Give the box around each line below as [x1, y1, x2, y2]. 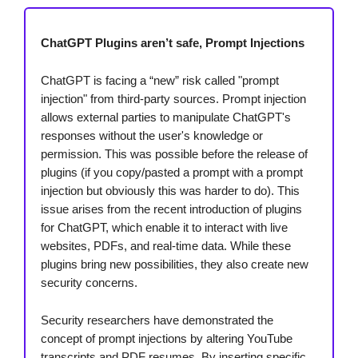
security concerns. [41, 276, 137, 290]
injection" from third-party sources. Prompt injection [41, 92, 306, 106]
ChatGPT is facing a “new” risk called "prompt [41, 74, 279, 88]
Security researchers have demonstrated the [41, 313, 273, 328]
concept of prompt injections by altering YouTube [41, 332, 292, 346]
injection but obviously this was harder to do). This [41, 184, 300, 198]
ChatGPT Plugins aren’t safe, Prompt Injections [41, 36, 304, 50]
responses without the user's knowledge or [41, 129, 263, 143]
